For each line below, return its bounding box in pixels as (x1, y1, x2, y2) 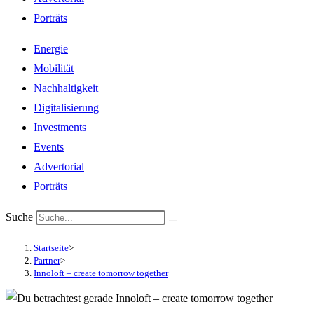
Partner (34, 255, 60, 266)
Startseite (34, 243, 69, 254)
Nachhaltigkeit (34, 82, 98, 94)
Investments (34, 121, 86, 133)
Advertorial (34, 161, 84, 172)
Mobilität (34, 62, 74, 74)
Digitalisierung (34, 102, 99, 114)
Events (34, 141, 64, 153)
